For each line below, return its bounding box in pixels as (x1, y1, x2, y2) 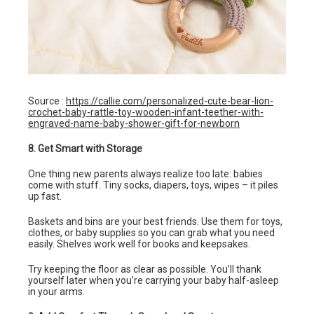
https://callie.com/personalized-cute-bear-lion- (66, 95, 273, 107)
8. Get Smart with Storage (28, 142, 142, 154)
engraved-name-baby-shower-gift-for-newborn (28, 117, 240, 129)
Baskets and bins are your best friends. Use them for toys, (28, 215, 282, 227)
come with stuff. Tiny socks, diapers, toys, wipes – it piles (28, 179, 278, 191)
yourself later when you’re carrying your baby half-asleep (28, 274, 279, 286)
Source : (28, 95, 66, 107)
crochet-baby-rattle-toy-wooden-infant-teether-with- (28, 106, 264, 118)
